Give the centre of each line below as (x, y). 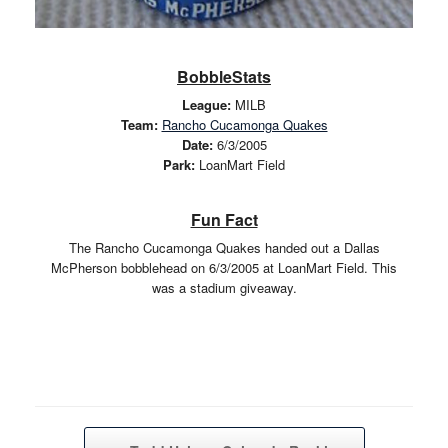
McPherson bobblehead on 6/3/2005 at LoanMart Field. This (224, 267)
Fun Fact (224, 219)
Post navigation (80, 436)
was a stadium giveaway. (224, 287)
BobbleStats (224, 77)
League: (206, 105)
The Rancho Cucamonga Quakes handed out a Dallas (224, 247)
